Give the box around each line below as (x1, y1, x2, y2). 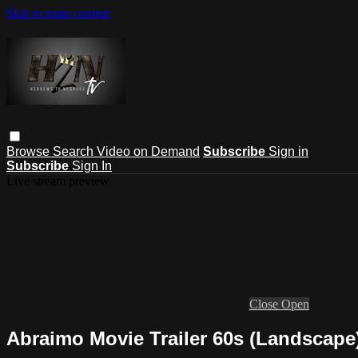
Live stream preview (6, 173, 109, 188)
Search (53, 144, 97, 158)
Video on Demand (97, 144, 200, 158)
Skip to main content (6, 6, 110, 20)
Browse (6, 144, 53, 158)
